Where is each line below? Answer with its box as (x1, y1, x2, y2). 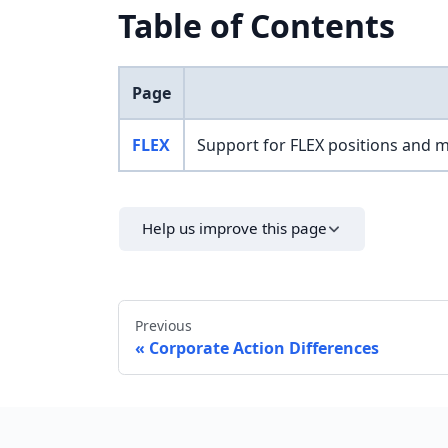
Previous (135, 315, 192, 335)
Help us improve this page (142, 218, 328, 239)
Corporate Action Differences (149, 336, 379, 359)
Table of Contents (118, 4, 395, 48)
